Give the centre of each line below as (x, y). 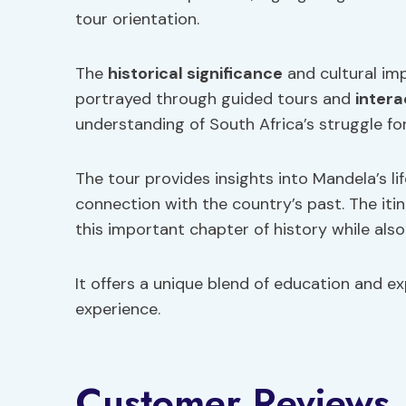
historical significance (195, 73)
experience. (118, 309)
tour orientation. (137, 19)
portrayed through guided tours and (215, 99)
